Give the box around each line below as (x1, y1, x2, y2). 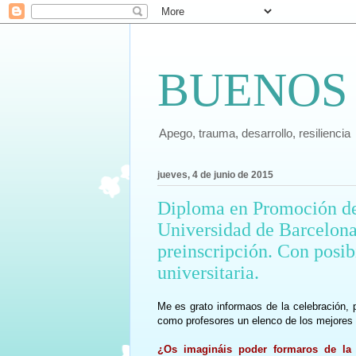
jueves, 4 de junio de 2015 (157, 169, 273, 181)
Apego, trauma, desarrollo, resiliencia (158, 126, 350, 140)
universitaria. (157, 262, 259, 284)
